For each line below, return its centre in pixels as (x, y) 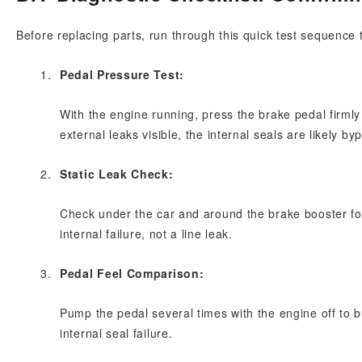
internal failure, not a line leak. (146, 234)
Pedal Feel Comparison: (132, 273)
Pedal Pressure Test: (122, 74)
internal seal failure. (116, 333)
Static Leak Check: (117, 174)
